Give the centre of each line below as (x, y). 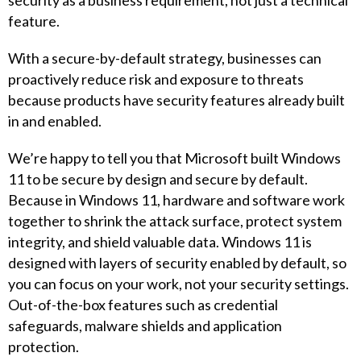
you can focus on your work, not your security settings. (178, 284)
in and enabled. (55, 121)
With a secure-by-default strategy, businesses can (165, 58)
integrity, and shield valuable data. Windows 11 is (160, 242)
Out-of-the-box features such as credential (143, 305)
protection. (44, 346)
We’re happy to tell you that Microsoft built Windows (174, 158)
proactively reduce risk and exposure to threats (156, 79)
